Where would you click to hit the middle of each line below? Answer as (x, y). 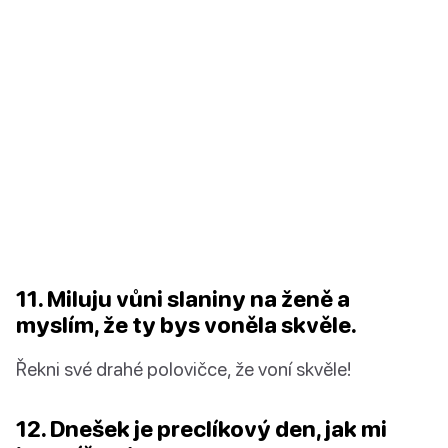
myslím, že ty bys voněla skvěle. (186, 325)
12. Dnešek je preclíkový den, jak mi (201, 429)
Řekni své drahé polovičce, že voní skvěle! (183, 369)
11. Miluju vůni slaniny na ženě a (183, 299)
